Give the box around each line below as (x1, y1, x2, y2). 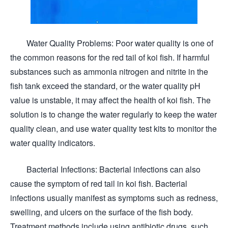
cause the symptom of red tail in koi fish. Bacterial (10, 177, 187, 189)
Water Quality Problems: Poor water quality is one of (10, 37, 213, 49)
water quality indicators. (10, 136, 95, 149)
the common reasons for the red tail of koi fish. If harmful (10, 51, 210, 63)
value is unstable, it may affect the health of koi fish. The (10, 94, 211, 106)
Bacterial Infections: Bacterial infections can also (10, 163, 201, 175)
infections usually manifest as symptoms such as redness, (10, 191, 218, 204)
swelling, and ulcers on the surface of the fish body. (10, 206, 193, 218)
